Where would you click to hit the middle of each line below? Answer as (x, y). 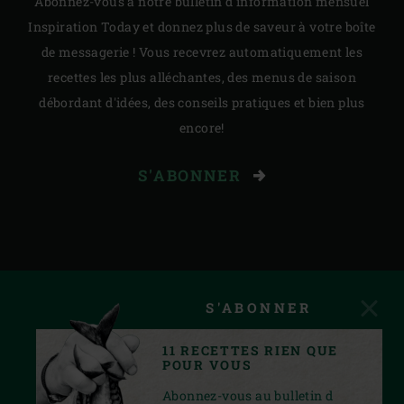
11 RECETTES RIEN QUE (250, 350)
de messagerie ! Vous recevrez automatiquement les (202, 51)
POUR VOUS (207, 365)
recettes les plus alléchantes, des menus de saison (202, 77)
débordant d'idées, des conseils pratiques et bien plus (202, 102)
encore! (202, 127)
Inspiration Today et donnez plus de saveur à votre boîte (202, 26)
